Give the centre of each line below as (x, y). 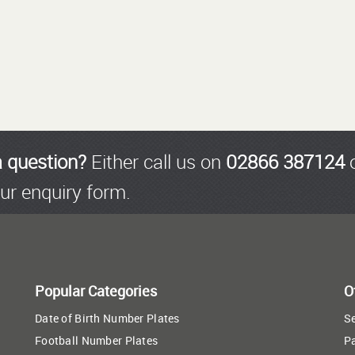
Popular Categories (96, 291)
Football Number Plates (97, 340)
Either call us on (156, 162)
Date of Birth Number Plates (107, 318)
